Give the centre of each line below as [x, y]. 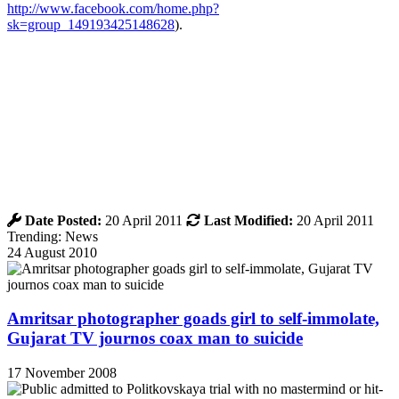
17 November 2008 [62, 373]
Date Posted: [63, 220]
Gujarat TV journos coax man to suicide [155, 338]
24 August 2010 [52, 252]
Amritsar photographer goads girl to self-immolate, [193, 319]
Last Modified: [248, 220]
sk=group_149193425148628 [91, 24]
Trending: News [53, 236]
